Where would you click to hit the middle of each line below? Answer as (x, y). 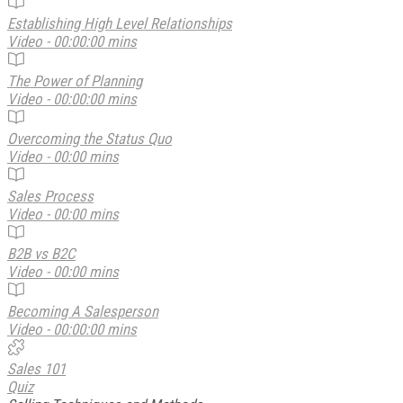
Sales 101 (36, 368)
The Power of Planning (75, 81)
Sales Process (50, 196)
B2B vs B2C (41, 253)
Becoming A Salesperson (83, 311)
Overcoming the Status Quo (90, 138)
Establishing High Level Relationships (120, 23)
